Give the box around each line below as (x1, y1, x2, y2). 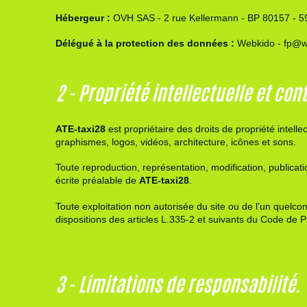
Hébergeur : (55, 12, 110, 23)
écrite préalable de (55, 175, 139, 186)
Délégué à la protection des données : (55, 37, 237, 49)
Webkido (236, 37, 275, 49)
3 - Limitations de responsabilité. (55, 270, 300, 295)
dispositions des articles (55, 213, 161, 225)
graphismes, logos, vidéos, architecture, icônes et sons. (55, 136, 296, 147)
